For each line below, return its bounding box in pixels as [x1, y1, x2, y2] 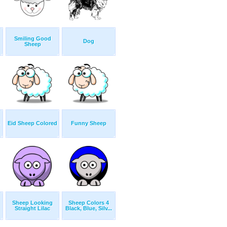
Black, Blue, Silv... [65, 205, 112, 212]
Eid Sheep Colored [8, 120, 57, 127]
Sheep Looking [12, 200, 53, 206]
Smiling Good [14, 35, 51, 42]
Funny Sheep [71, 120, 106, 127]
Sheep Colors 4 [68, 200, 109, 206]
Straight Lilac [15, 205, 50, 212]
